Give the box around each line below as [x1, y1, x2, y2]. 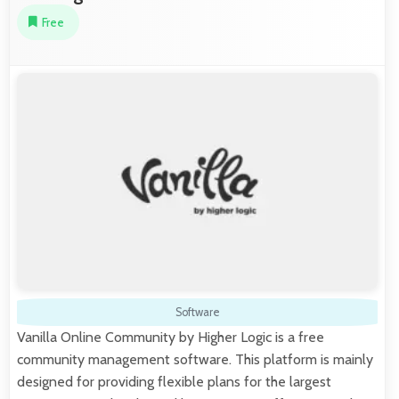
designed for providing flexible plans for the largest [17, 372, 331, 390]
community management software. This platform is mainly [17, 350, 373, 368]
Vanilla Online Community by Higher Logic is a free [17, 328, 324, 346]
